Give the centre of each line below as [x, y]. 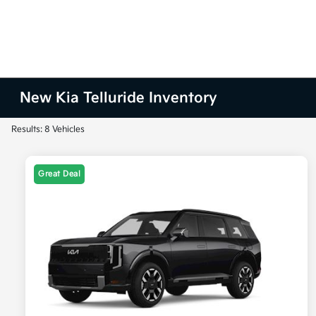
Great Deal [59, 174]
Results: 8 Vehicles [48, 129]
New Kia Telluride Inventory [119, 98]
